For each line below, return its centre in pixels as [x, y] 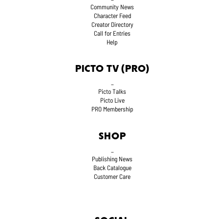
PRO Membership [112, 109]
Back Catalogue [112, 167]
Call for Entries [112, 33]
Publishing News [112, 159]
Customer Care [112, 176]
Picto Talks [112, 92]
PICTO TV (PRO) [112, 69]
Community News [112, 7]
